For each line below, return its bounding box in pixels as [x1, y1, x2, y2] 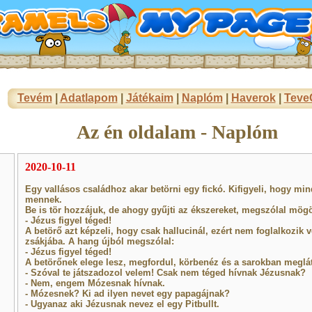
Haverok [231, 92, 276, 104]
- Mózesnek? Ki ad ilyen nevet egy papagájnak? [24, 288, 230, 299]
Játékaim [125, 92, 173, 104]
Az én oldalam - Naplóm [77, 121, 278, 143]
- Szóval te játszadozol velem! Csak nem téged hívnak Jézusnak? [24, 267, 306, 278]
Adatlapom [59, 92, 118, 104]
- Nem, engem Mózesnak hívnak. [24, 278, 165, 288]
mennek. [24, 194, 62, 205]
